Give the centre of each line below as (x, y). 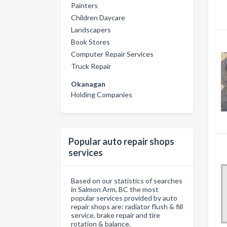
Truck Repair (91, 66)
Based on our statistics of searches (127, 180)
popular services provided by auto (124, 198)
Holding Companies (102, 94)
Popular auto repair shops (121, 141)
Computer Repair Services (112, 54)
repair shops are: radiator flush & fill (127, 206)
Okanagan (88, 84)
